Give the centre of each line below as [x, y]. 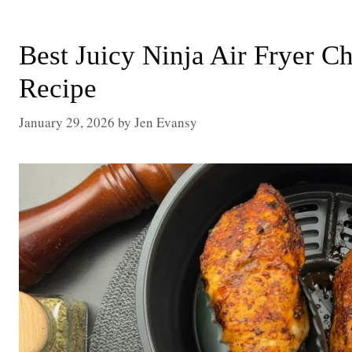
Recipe [58, 88]
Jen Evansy [166, 122]
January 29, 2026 [67, 122]
